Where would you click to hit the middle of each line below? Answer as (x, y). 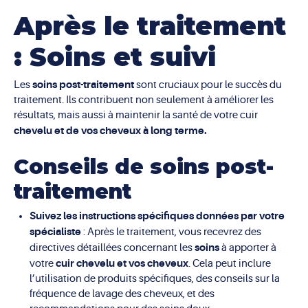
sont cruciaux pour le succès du (208, 85)
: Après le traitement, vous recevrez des (171, 232)
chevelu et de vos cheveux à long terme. (110, 131)
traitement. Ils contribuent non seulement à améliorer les (144, 100)
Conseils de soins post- (144, 166)
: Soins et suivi (115, 56)
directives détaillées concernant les (112, 247)
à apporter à (249, 247)
